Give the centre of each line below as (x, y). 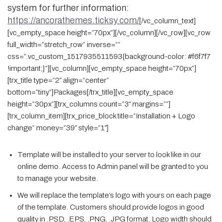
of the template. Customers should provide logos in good (111, 207)
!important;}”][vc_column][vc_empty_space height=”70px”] (102, 68)
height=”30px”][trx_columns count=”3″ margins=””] (89, 104)
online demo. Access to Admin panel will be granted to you (113, 166)
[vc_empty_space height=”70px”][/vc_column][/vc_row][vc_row (109, 33)
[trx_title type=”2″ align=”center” (58, 80)
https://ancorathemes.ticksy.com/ (73, 20)
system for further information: (68, 8)
